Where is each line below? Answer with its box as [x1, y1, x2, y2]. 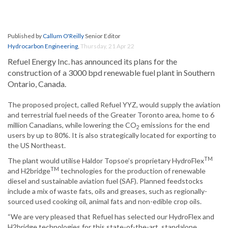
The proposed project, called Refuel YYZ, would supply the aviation [8, 100, 220, 109]
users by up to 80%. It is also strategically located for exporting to [8, 131, 216, 140]
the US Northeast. [8, 141, 66, 150]
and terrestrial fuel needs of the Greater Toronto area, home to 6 [8, 110, 214, 120]
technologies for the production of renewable [59, 166, 206, 176]
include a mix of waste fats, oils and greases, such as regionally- [8, 187, 207, 196]
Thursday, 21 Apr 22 [80, 42, 134, 50]
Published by [8, 32, 43, 40]
